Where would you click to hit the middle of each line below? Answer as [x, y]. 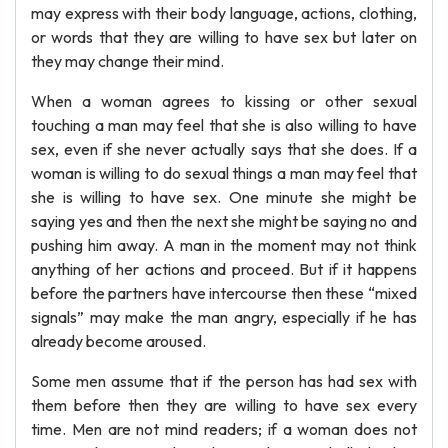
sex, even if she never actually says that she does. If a [224, 149]
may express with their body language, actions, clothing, [224, 13]
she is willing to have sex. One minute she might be [224, 197]
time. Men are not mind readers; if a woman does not [224, 429]
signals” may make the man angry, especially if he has [224, 317]
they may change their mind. [127, 61]
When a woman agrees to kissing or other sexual [224, 101]
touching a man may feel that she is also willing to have [224, 125]
